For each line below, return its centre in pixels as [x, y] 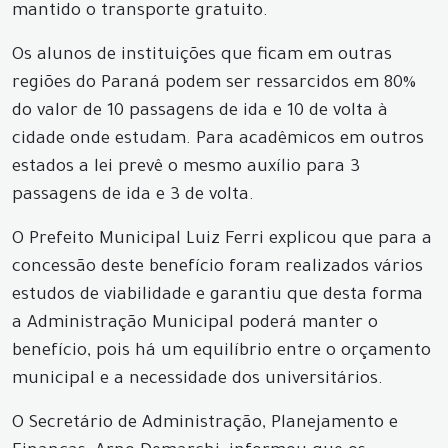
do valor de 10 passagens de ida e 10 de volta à [200, 112]
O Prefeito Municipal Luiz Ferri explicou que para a [222, 240]
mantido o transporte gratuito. [140, 12]
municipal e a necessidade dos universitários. [197, 380]
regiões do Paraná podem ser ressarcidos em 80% [214, 84]
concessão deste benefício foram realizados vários [217, 268]
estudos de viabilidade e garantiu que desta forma [217, 296]
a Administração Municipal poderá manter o [195, 324]
